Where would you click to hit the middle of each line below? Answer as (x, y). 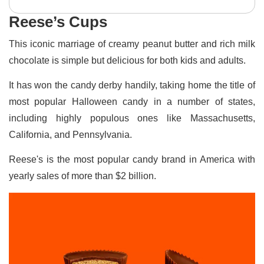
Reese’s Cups (58, 22)
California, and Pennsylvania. (72, 134)
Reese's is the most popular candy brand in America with (132, 159)
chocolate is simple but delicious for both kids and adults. (128, 60)
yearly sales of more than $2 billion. (82, 176)
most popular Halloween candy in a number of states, (132, 101)
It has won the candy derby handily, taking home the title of (132, 85)
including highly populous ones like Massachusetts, (132, 118)
